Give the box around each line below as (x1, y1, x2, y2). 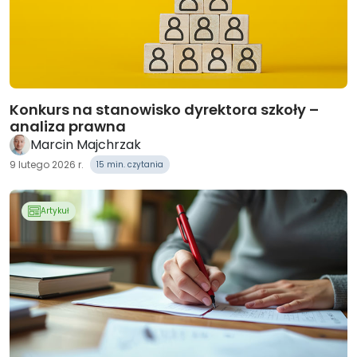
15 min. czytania (96, 159, 163, 171)
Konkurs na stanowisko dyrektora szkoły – (10, 100, 319, 120)
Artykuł (41, 205, 69, 217)
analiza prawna (10, 116, 126, 136)
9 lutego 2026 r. (10, 157, 84, 171)
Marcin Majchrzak (30, 135, 141, 154)
